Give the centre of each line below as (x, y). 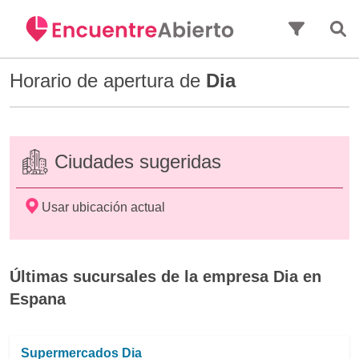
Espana (38, 299)
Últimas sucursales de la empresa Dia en (165, 276)
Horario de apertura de (108, 81)
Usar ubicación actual (103, 207)
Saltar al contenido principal (179, 9)
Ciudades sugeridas (138, 161)
